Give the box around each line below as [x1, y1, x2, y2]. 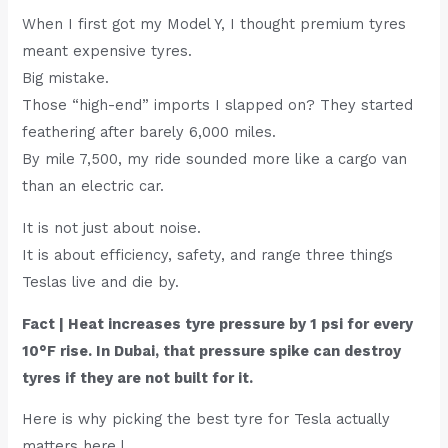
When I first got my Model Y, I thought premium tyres [22, 15, 407, 34]
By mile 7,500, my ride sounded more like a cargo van [22, 150, 408, 169]
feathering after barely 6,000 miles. [22, 123, 277, 142]
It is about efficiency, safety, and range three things [22, 246, 394, 264]
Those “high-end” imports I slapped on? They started [22, 96, 414, 115]
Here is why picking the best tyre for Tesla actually [22, 410, 391, 429]
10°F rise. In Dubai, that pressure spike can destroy [22, 341, 402, 360]
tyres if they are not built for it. [22, 368, 254, 387]
